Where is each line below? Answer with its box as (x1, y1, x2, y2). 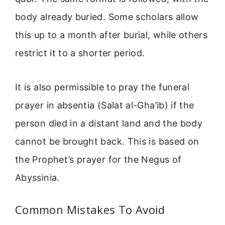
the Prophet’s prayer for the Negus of (15, 154, 182, 165)
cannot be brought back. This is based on (15, 136, 199, 147)
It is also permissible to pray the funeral (15, 81, 190, 92)
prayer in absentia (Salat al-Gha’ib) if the (15, 99, 194, 110)
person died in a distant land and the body (15, 118, 203, 129)
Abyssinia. (15, 172, 60, 183)
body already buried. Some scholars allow (15, 11, 199, 22)
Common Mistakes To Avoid (15, 202, 165, 217)
